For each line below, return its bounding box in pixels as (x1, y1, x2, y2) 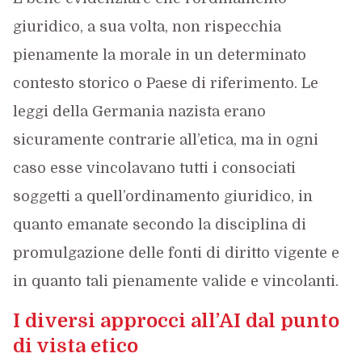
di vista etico (12, 335, 138, 357)
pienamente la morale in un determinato (12, 47, 306, 63)
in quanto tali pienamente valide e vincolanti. (12, 273, 339, 289)
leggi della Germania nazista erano (12, 103, 266, 120)
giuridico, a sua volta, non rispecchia (12, 19, 281, 35)
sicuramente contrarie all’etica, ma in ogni (12, 132, 318, 148)
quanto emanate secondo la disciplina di (12, 217, 306, 233)
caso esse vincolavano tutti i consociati (12, 160, 296, 176)
